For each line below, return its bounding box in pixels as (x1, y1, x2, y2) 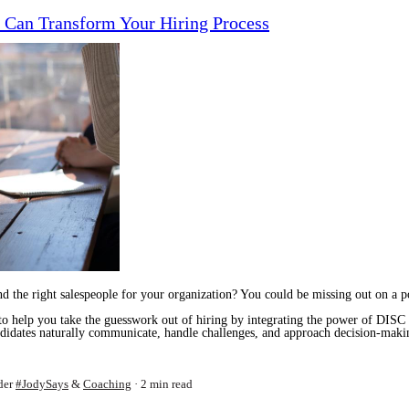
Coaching (83, 377, 131, 391)
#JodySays (16, 377, 68, 391)
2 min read (141, 377, 193, 391)
